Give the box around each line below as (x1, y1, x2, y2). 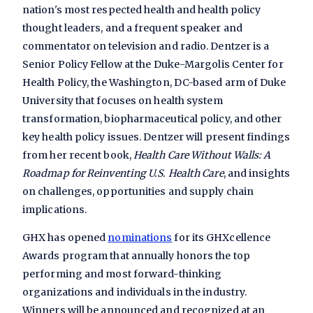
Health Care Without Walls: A (133, 148, 271, 161)
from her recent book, (22, 148, 133, 161)
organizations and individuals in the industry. (22, 285, 247, 298)
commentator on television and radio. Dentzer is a (22, 39, 270, 52)
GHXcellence (206, 231, 271, 244)
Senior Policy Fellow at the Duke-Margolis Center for (22, 57, 284, 71)
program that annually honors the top (59, 249, 250, 262)
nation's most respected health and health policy (22, 3, 261, 16)
